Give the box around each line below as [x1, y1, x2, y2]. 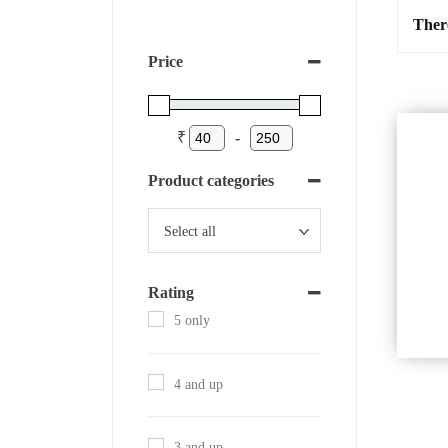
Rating [148, 283, 194, 301]
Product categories [148, 171, 274, 189]
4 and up [174, 376, 223, 392]
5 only [174, 312, 210, 328]
